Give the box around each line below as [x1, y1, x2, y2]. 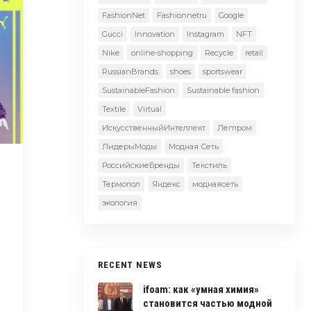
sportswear [202, 67, 242, 76]
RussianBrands [101, 67, 158, 76]
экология [101, 198, 137, 208]
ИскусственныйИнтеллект [101, 123, 205, 133]
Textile [101, 104, 126, 114]
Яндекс [151, 179, 180, 189]
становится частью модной [142, 297, 272, 310]
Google [218, 10, 244, 20]
